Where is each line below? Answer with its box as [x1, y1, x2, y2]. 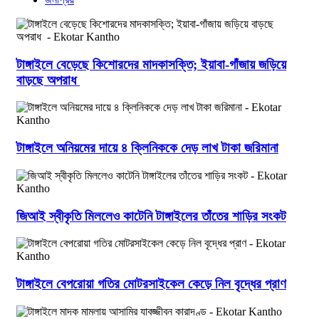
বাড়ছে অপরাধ [16, 72, 80, 88]
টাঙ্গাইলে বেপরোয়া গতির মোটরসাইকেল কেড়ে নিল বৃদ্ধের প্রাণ [16, 276, 286, 291]
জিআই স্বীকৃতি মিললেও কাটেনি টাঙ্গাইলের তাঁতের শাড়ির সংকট [16, 208, 286, 224]
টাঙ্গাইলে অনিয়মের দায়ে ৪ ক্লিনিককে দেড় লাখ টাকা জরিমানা [16, 140, 278, 156]
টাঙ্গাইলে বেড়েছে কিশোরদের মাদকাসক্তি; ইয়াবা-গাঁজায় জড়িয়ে [16, 56, 286, 72]
